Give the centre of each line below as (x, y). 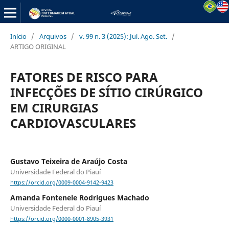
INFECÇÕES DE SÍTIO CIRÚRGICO (106, 92)
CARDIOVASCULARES (73, 123)
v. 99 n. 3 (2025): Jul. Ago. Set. (123, 36)
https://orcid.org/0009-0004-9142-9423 (62, 183)
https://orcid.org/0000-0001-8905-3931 (62, 219)
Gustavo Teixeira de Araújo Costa (68, 161)
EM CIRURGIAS (54, 107)
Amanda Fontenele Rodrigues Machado (79, 198)
